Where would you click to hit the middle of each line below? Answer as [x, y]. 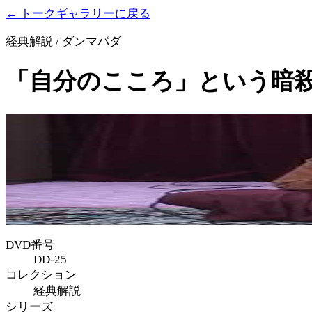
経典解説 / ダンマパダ [63, 41]
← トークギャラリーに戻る [78, 14]
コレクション [41, 274]
